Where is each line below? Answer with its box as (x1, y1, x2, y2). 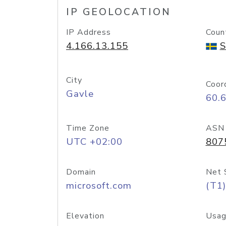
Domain (66, 166, 96, 178)
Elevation (66, 210, 104, 221)
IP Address (66, 27, 111, 38)
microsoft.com (66, 179, 132, 192)
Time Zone (66, 123, 109, 134)
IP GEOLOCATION (66, 6, 171, 19)
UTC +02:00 (66, 135, 123, 148)
